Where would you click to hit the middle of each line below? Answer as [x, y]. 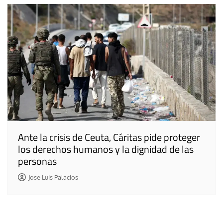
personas [37, 161]
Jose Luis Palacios [53, 177]
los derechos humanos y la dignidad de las [106, 149]
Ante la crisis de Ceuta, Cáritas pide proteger [109, 137]
